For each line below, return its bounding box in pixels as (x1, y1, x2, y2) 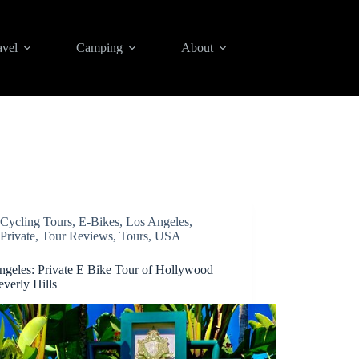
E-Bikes (79, 215, 120, 228)
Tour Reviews (42, 229, 114, 243)
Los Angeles (126, 215, 190, 228)
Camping (75, 41, 123, 54)
